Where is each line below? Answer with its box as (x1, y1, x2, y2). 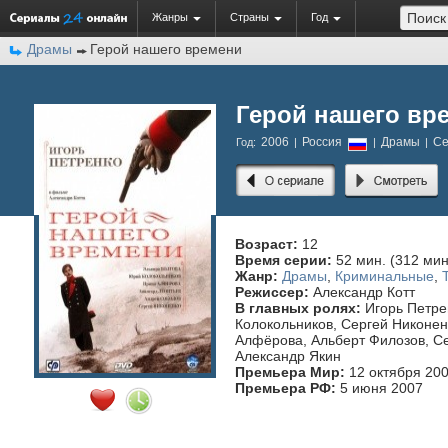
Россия (302, 135, 345, 149)
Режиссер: (235, 284, 309, 300)
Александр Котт (309, 284, 415, 300)
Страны (230, 11, 269, 23)
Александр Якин (235, 348, 341, 364)
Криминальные (335, 268, 434, 284)
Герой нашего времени (86, 41, 242, 57)
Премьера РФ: (235, 380, 336, 396)
